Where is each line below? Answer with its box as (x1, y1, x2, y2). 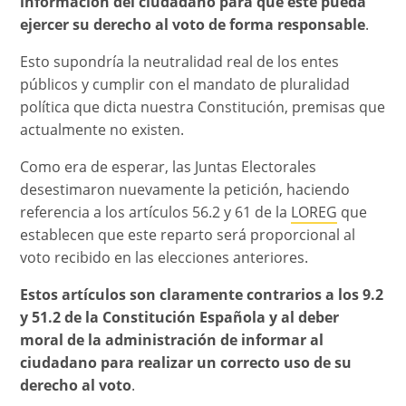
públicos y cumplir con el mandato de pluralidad (20, 73, 351, 94)
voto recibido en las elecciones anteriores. (20, 246, 309, 267)
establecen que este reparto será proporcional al (20, 224, 356, 245)
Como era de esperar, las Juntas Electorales (20, 156, 317, 177)
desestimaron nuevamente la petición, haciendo (20, 179, 351, 199)
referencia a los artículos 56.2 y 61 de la (20, 201, 292, 222)
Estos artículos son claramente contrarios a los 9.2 (20, 284, 384, 304)
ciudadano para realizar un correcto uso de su (20, 352, 353, 372)
